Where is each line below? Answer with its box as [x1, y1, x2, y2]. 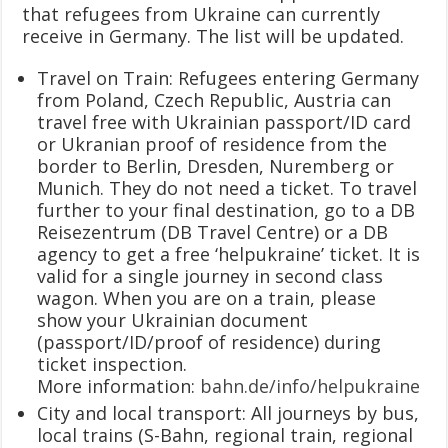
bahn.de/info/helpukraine [200, 373, 421, 398]
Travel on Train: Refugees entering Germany [37, 65, 420, 90]
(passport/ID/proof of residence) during [37, 329, 382, 354]
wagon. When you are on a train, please [37, 285, 377, 310]
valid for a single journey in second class [37, 263, 384, 288]
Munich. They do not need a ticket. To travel [37, 175, 418, 200]
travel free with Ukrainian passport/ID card [37, 109, 412, 134]
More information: [37, 373, 201, 398]
